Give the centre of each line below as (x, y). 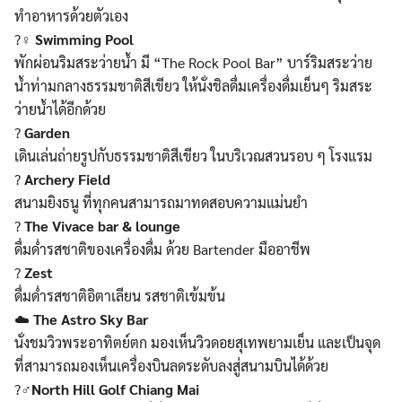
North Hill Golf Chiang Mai (115, 389)
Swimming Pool (84, 39)
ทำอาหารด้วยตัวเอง (71, 16)
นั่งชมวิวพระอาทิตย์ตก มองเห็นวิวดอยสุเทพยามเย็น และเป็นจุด (197, 343)
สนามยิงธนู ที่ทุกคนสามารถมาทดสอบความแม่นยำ (161, 203)
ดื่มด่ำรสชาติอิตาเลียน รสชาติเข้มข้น (120, 296)
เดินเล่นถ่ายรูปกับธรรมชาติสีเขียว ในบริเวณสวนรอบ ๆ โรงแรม (193, 156)
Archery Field (67, 179)
